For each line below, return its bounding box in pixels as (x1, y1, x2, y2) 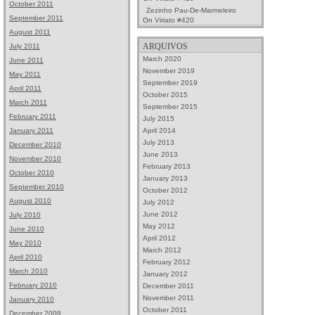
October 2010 (9, 169, 54, 176)
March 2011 (9, 98, 47, 106)
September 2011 (9, 14, 63, 22)
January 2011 (9, 127, 53, 134)
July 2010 (9, 211, 41, 219)
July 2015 (143, 114, 174, 122)
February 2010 (9, 281, 57, 289)
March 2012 (143, 245, 181, 254)
